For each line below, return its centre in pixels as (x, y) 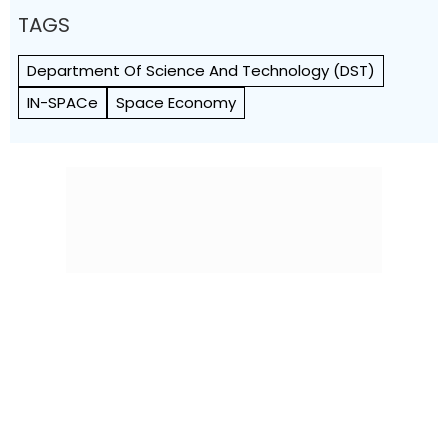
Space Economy (176, 102)
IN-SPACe (62, 102)
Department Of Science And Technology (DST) (201, 70)
